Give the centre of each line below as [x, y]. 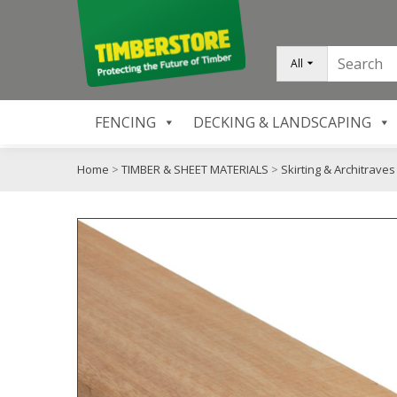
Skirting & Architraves [338, 169]
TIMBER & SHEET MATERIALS [195, 169]
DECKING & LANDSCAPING [282, 123]
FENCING [125, 123]
